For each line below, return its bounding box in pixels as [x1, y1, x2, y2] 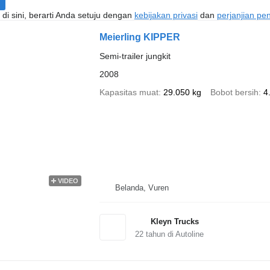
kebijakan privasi [134, 10, 198, 20]
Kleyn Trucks [150, 216, 199, 226]
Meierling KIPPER [99, 32, 180, 42]
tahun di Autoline [143, 229, 204, 239]
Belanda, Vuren [115, 183, 169, 192]
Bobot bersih [210, 87, 259, 97]
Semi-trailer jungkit [99, 51, 171, 61]
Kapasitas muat [99, 87, 159, 97]
